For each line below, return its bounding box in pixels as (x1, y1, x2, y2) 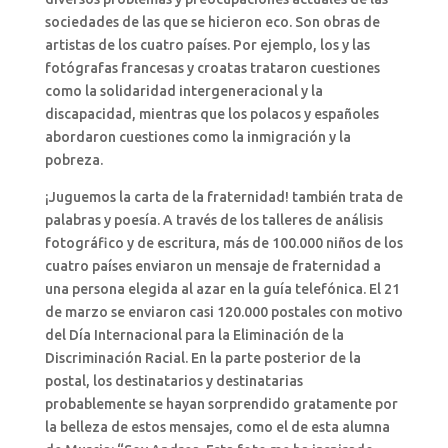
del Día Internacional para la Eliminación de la (44, 326, 344, 343)
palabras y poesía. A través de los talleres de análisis (44, 211, 383, 228)
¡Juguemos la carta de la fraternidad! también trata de (44, 188, 403, 205)
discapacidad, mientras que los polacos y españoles (44, 105, 379, 122)
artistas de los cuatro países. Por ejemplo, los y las (44, 36, 370, 53)
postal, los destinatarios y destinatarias (44, 372, 303, 389)
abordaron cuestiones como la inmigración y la (44, 128, 351, 145)
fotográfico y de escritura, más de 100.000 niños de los (44, 234, 403, 251)
